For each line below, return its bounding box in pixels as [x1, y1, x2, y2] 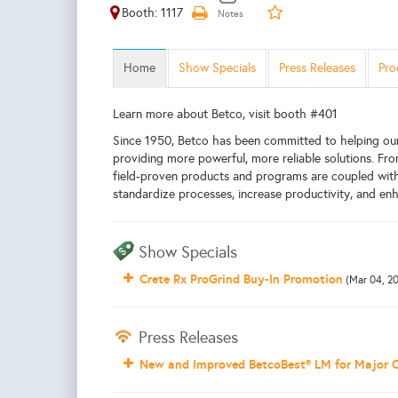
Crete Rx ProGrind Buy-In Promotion [139, 271, 343, 287]
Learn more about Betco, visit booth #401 [113, 107, 338, 122]
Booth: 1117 [122, 5, 183, 20]
